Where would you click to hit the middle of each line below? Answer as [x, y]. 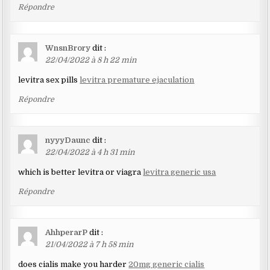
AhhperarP [67, 233]
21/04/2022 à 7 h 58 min [90, 245]
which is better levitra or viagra [81, 172]
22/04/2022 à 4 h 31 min [90, 152]
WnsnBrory [68, 48]
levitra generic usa [180, 172]
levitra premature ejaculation [137, 80]
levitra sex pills [49, 80]
